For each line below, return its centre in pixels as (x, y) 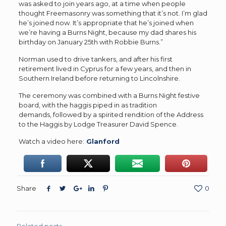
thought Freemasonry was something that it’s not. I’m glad (113, 13)
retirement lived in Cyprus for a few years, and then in (105, 69)
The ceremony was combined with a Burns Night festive (109, 96)
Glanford (103, 142)
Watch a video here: (51, 142)
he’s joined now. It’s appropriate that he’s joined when (106, 23)
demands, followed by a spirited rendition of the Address (111, 115)
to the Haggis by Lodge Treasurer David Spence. (98, 124)
